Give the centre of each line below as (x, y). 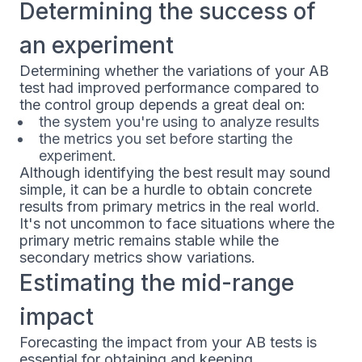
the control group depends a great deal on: (162, 105)
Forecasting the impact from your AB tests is (168, 343)
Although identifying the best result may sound (175, 173)
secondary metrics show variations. (137, 258)
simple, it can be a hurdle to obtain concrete (166, 190)
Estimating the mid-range (157, 283)
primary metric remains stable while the (149, 241)
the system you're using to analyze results (179, 122)
